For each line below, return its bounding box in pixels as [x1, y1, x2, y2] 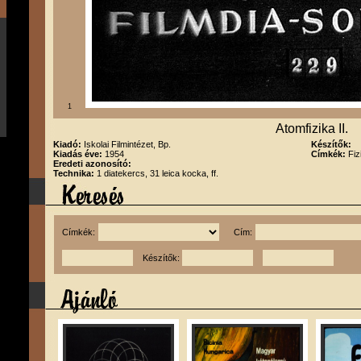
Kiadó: [53, 139, 84, 149]
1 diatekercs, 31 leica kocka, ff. [97, 168, 218, 178]
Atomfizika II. [276, 122, 348, 135]
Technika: [53, 168, 97, 178]
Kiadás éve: [53, 149, 105, 159]
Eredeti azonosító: [53, 159, 131, 168]
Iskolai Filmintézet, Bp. [84, 139, 171, 149]
